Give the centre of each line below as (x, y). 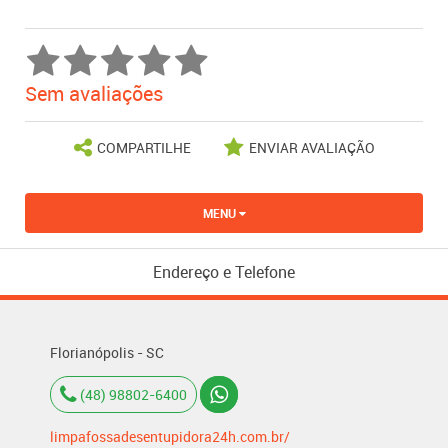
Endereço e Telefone (224, 272)
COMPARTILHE (143, 148)
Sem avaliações (94, 94)
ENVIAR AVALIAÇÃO (311, 148)
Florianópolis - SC (107, 353)
